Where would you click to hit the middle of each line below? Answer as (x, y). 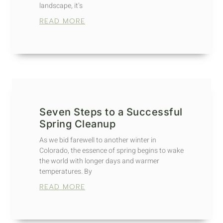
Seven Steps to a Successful (111, 112)
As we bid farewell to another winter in (98, 140)
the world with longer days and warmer (99, 161)
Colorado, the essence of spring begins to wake (111, 151)
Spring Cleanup (77, 124)
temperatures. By (66, 172)
